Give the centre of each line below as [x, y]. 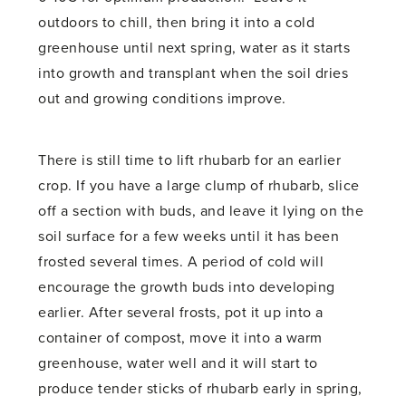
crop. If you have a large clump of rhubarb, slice [199, 185]
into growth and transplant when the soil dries [193, 73]
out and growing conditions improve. [162, 98]
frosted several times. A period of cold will [181, 261]
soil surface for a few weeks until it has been [189, 236]
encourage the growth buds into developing [187, 287]
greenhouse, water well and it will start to [178, 363]
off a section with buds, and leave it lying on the [201, 211]
